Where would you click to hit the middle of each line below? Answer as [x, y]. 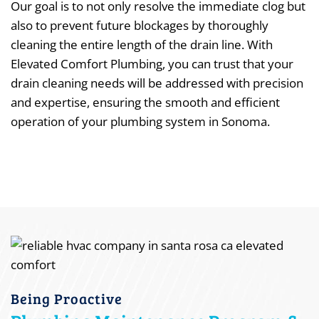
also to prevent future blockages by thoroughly [140, 25]
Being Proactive [67, 298]
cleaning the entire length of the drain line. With [142, 45]
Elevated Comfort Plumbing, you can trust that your [152, 64]
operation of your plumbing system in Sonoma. [140, 121]
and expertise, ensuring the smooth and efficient [145, 102]
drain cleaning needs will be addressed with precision [157, 83]
